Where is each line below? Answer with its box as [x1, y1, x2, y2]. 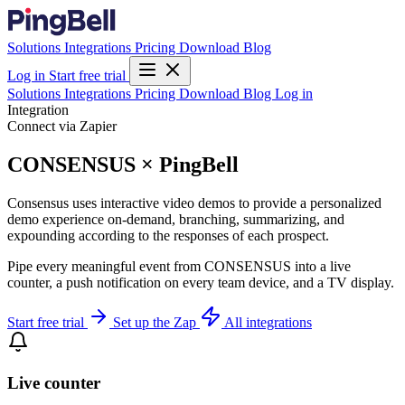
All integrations [224, 314, 312, 330]
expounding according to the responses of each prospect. [7, 227, 329, 243]
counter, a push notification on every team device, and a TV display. [7, 274, 394, 290]
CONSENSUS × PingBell [7, 152, 239, 176]
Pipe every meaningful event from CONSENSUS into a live [7, 258, 351, 274]
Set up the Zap [113, 314, 200, 330]
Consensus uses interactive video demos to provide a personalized [7, 194, 381, 211]
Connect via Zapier [7, 118, 117, 134]
